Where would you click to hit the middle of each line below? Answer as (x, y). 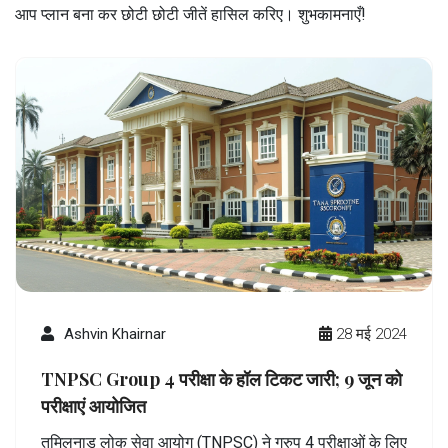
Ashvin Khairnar (115, 333)
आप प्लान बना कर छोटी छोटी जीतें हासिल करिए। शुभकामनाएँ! (190, 14)
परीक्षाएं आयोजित (93, 405)
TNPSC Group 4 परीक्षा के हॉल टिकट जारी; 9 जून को (221, 378)
